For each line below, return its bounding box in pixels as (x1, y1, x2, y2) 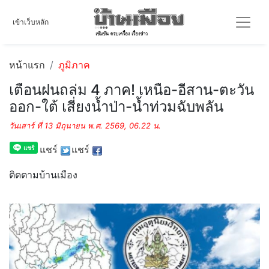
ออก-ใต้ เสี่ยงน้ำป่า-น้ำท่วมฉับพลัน (9, 98, 223, 115)
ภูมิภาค (58, 59, 90, 71)
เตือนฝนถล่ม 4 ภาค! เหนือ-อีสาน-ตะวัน (9, 81, 254, 98)
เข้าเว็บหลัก (13, 17, 49, 26)
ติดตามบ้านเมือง (9, 169, 77, 181)
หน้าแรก (9, 59, 45, 71)
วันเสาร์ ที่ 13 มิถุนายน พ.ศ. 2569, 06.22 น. (9, 121, 161, 130)
